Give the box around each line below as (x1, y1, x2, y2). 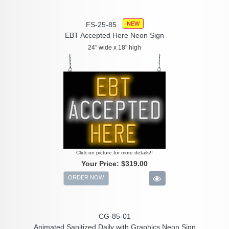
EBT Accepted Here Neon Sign (65, 31, 164, 40)
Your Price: (81, 159, 121, 168)
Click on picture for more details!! (76, 150, 153, 156)
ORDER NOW (68, 174, 104, 181)
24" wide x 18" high (88, 44, 141, 52)
